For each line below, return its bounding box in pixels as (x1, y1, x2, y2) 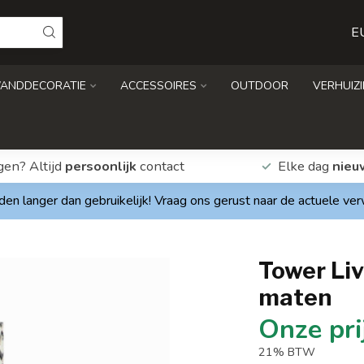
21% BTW (258, 344, 316, 360)
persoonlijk (64, 156, 136, 175)
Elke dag (278, 156, 332, 175)
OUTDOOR (231, 78, 288, 93)
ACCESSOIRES (120, 78, 197, 93)
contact (136, 156, 184, 175)
